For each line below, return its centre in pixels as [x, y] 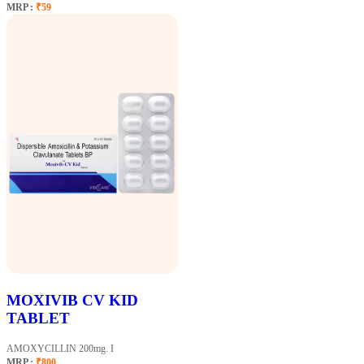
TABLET [38, 318]
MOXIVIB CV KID [72, 301]
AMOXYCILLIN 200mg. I [60, 349]
